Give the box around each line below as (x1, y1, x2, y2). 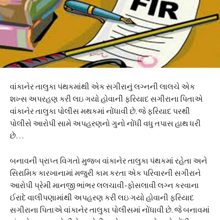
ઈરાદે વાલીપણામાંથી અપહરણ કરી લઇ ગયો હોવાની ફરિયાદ (10, 192, 194, 202)
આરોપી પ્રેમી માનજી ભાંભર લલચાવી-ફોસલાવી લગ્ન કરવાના (10, 180, 199, 190)
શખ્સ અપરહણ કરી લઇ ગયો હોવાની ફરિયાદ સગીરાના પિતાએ (10, 93, 203, 104)
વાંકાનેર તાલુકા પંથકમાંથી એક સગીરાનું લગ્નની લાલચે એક (10, 81, 195, 91)
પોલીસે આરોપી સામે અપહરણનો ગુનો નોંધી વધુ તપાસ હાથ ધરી (10, 118, 201, 128)
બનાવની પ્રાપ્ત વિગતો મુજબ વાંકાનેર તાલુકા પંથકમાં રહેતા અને (10, 155, 207, 165)
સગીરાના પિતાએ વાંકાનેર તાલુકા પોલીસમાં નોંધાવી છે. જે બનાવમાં (10, 204, 210, 215)
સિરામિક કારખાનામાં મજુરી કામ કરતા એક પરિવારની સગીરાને (10, 167, 201, 178)
